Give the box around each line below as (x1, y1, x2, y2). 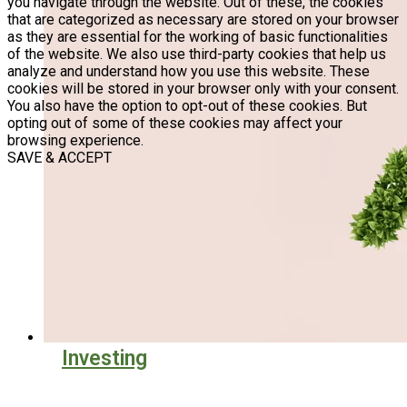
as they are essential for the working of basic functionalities (7, 28, 388, 45)
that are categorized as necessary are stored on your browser (7, 11, 399, 28)
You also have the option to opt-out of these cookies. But (7, 97, 367, 114)
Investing (62, 346, 147, 371)
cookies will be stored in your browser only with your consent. (7, 80, 399, 97)
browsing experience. (7, 132, 144, 149)
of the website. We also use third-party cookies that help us (7, 45, 386, 63)
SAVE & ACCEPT (7, 149, 112, 166)
